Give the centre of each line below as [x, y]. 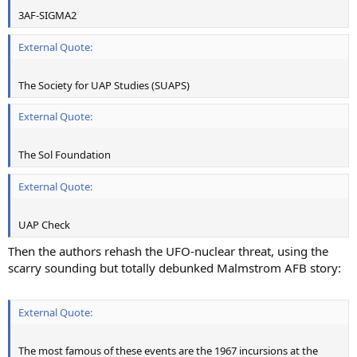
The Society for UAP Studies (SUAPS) [104, 85]
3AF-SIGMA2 [47, 16]
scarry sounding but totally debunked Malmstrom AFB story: [175, 268]
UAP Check [44, 224]
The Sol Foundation [65, 155]
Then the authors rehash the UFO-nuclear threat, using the [168, 251]
